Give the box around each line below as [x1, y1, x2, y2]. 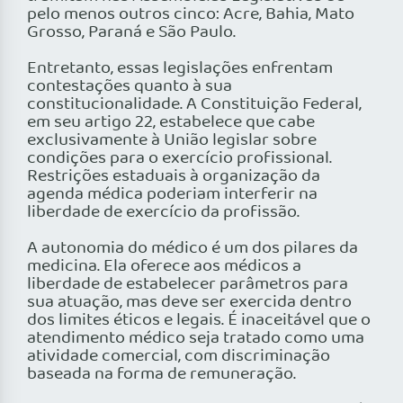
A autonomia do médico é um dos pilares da [27, 235, 358, 263]
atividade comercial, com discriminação [27, 343, 330, 371]
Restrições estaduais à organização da [27, 163, 320, 191]
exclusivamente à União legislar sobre [27, 127, 317, 155]
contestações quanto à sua [27, 73, 232, 101]
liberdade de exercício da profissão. [27, 199, 300, 227]
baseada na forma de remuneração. [27, 361, 296, 389]
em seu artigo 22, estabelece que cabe [27, 109, 315, 137]
